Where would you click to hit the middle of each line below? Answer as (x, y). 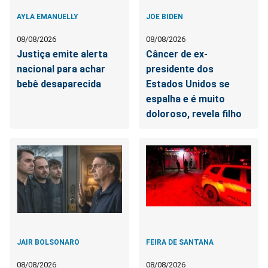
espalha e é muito (186, 99)
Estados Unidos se (188, 84)
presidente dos (180, 69)
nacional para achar (61, 69)
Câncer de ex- (177, 54)
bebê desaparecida (59, 84)
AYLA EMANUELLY (48, 16)
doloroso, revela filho (194, 114)
